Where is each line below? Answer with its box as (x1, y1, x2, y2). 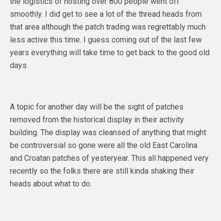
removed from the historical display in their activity (10, 114, 184, 124)
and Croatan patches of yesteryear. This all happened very (10, 153, 209, 163)
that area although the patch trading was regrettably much (10, 22, 206, 32)
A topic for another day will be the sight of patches (10, 102, 184, 111)
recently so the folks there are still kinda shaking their (10, 166, 194, 176)
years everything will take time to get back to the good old (10, 47, 210, 57)
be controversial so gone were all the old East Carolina (10, 140, 197, 150)
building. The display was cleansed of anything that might (10, 127, 206, 137)
